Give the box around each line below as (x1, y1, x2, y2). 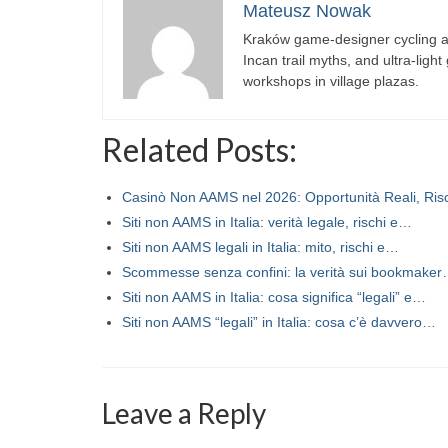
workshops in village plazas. (243, 72, 419, 89)
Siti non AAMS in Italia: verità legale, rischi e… (122, 213, 412, 230)
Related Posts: (102, 129, 297, 169)
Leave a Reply (102, 395, 266, 430)
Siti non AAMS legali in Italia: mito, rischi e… (122, 238, 399, 255)
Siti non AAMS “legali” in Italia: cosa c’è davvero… (122, 313, 436, 330)
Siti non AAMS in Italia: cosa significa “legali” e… (122, 288, 426, 305)
